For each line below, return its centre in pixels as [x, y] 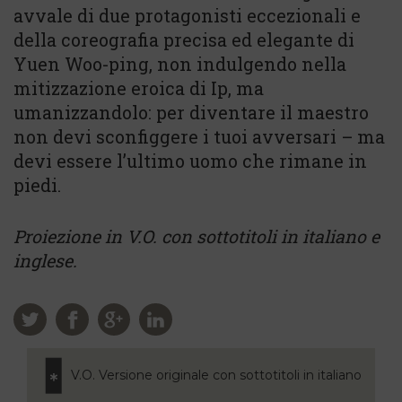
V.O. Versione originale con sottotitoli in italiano [216, 376]
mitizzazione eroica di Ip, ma [139, 88]
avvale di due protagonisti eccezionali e [187, 15]
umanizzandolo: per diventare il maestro [191, 112]
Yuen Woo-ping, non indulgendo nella [180, 64]
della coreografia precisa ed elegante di [184, 39]
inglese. [45, 260]
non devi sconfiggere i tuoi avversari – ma [199, 136]
